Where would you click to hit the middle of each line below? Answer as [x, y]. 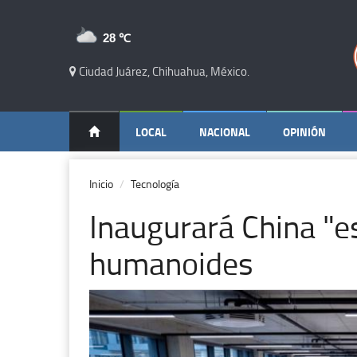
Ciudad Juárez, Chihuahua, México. [163, 71]
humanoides [171, 263]
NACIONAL [225, 132]
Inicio [101, 184]
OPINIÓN [304, 132]
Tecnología [155, 184]
